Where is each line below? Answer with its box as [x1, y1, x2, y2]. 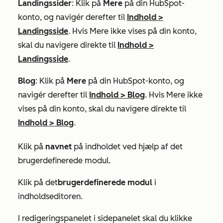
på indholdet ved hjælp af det [72, 141, 183, 151]
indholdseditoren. [18, 191, 85, 201]
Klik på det [18, 177, 58, 187]
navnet [45, 141, 72, 151]
